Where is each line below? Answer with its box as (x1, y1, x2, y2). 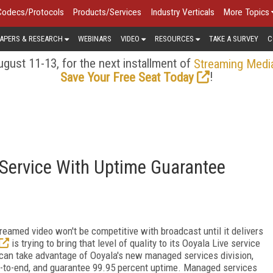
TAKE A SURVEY (209, 34, 258, 43)
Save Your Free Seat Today (60, 69, 194, 85)
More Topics (224, 7, 269, 18)
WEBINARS (78, 34, 112, 43)
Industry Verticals (151, 7, 214, 18)
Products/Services (73, 7, 141, 18)
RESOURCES (155, 34, 194, 43)
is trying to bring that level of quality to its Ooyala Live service (9, 236, 260, 249)
